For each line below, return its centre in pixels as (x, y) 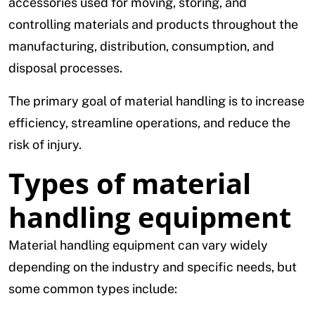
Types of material (130, 184)
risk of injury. (45, 145)
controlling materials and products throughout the (153, 25)
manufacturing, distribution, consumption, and (141, 46)
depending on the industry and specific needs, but (153, 267)
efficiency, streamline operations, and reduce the (149, 123)
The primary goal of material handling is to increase (156, 101)
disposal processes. (67, 68)
